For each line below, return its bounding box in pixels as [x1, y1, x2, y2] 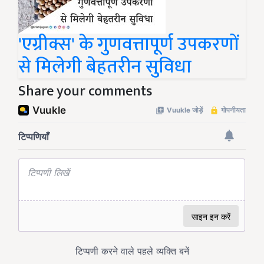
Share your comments [18, 80, 152, 104]
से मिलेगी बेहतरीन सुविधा [18, 51, 192, 83]
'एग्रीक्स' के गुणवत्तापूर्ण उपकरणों [18, 29, 239, 61]
